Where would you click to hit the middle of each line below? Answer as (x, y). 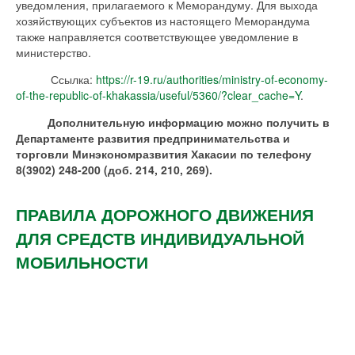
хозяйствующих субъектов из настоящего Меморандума (163, 21)
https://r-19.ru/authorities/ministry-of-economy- (212, 80)
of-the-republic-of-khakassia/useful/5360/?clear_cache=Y (158, 95)
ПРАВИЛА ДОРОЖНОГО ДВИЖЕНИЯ (165, 214)
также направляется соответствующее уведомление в (157, 37)
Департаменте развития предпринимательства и (153, 138)
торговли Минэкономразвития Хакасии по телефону (164, 154)
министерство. (53, 53)
